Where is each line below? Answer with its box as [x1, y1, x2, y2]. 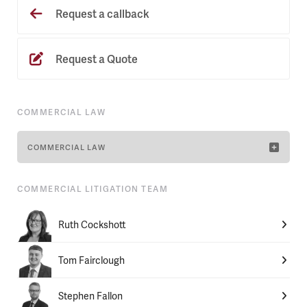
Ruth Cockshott [58, 217, 126, 231]
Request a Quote [53, 50, 138, 66]
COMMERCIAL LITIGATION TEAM [17, 182, 168, 195]
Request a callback [53, 5, 149, 21]
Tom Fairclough [58, 253, 125, 267]
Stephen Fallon [58, 288, 123, 302]
